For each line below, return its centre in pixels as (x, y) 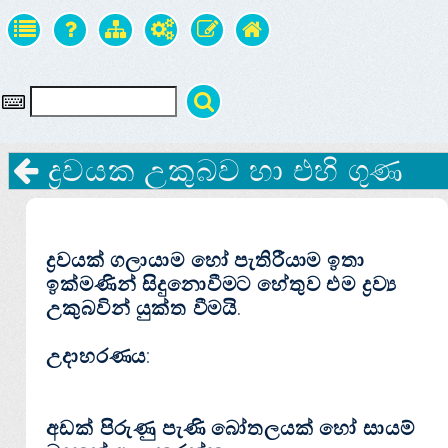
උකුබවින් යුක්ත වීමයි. (144, 308)
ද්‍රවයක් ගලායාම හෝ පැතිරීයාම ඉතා (205, 260)
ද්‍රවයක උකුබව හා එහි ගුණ (222, 170)
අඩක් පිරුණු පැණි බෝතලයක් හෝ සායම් (230, 428)
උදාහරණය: (99, 356)
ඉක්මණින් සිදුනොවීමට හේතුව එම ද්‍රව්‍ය (221, 284)
